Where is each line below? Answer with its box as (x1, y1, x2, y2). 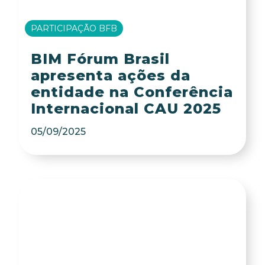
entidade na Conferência (30, 83, 233, 101)
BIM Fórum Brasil (30, 50, 170, 68)
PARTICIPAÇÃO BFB (31, 23, 118, 34)
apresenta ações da (30, 67, 190, 85)
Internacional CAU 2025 (30, 100, 221, 118)
